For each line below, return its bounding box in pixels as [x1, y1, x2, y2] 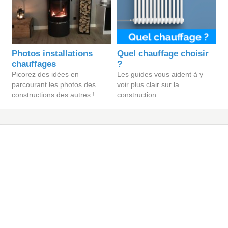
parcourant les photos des [12, 80, 96, 89]
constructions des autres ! [12, 91, 95, 99]
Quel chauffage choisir [117, 49, 209, 59]
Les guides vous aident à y [117, 70, 204, 78]
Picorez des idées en [12, 70, 79, 78]
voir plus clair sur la [117, 80, 180, 89]
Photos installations [12, 49, 93, 59]
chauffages [12, 59, 56, 69]
